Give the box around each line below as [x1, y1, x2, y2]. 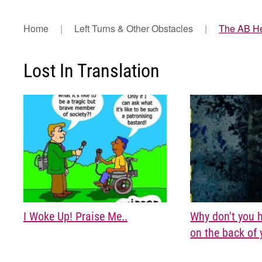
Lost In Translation [23, 60, 160, 82]
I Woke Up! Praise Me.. [23, 209, 127, 224]
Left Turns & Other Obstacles [74, 22, 193, 35]
